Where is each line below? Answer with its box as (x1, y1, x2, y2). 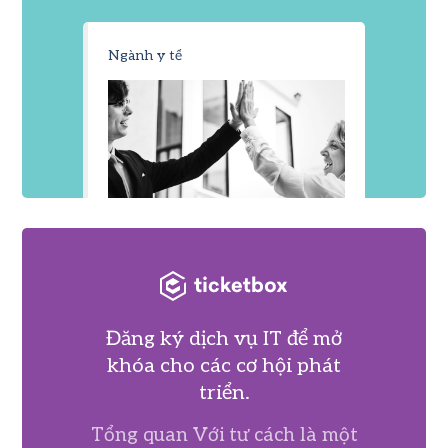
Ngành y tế (107, 46, 182, 64)
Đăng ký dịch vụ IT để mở (106, 326, 342, 351)
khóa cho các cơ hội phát (107, 353, 341, 378)
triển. (198, 380, 250, 405)
